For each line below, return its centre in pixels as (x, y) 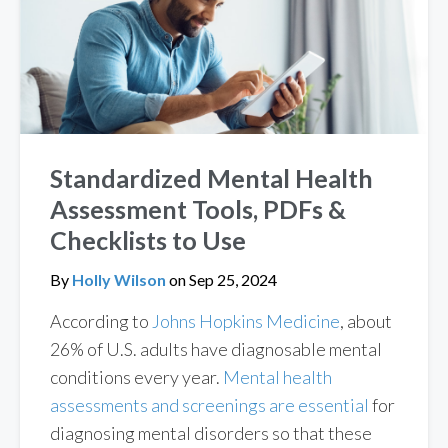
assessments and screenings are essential (209, 405)
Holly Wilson (120, 280)
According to (101, 321)
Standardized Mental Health (211, 178)
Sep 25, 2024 (231, 280)
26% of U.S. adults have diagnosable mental (216, 349)
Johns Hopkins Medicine (246, 321)
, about (366, 321)
